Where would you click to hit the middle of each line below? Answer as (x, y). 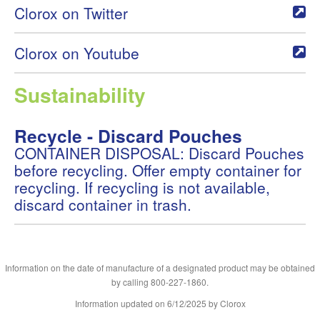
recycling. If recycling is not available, (142, 187)
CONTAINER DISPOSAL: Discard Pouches (159, 153)
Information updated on (121, 303)
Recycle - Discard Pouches (128, 136)
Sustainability (80, 95)
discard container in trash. (103, 204)
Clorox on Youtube (77, 53)
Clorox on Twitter (71, 13)
